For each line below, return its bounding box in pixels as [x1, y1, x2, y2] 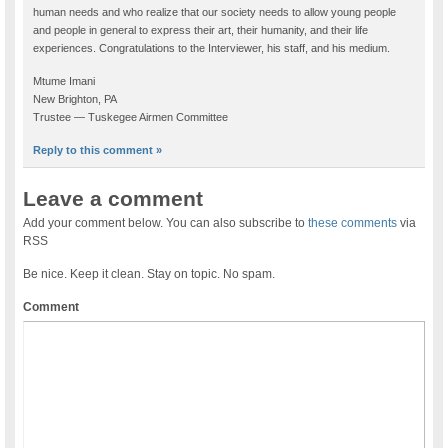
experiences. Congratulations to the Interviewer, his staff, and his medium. [33, 42, 391, 55]
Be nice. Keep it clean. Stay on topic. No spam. [23, 267, 276, 282]
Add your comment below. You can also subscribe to [23, 216, 309, 231]
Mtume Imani [33, 75, 96, 88]
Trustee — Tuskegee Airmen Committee [33, 111, 229, 124]
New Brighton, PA [33, 93, 118, 106]
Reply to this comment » [33, 144, 163, 157]
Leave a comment [23, 187, 204, 211]
